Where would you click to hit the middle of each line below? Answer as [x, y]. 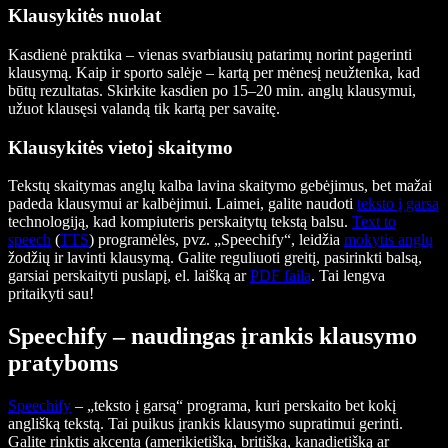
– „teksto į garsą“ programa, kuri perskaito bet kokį [233, 406]
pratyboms [63, 363]
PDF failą [280, 276]
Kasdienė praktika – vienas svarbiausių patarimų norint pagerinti [210, 54]
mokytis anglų [388, 240]
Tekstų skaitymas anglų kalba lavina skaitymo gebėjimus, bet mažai [220, 186]
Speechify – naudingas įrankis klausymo [212, 336]
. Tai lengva [348, 276]
